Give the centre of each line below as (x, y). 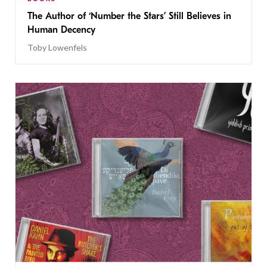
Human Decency (63, 30)
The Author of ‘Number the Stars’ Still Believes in (129, 16)
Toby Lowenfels (57, 47)
